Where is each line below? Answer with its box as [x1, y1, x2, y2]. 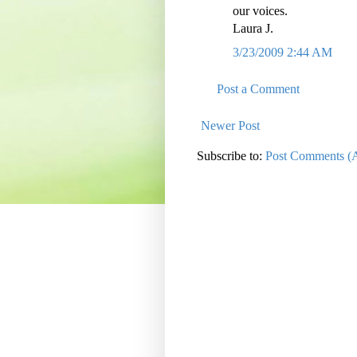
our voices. [233, 4, 288, 18]
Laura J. [233, 22, 273, 36]
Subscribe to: [197, 149, 265, 163]
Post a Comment [217, 82, 300, 96]
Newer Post [201, 119, 260, 133]
